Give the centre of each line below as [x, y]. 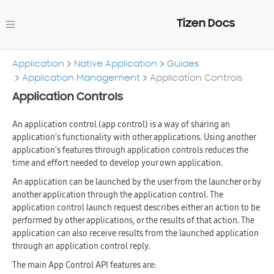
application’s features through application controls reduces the [130, 150]
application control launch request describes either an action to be [136, 207]
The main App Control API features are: [84, 265]
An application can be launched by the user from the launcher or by [137, 182]
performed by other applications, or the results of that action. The [133, 220]
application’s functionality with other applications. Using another [134, 137]
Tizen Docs [206, 23]
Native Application [116, 63]
